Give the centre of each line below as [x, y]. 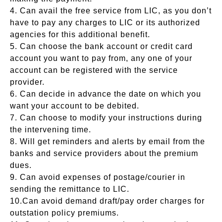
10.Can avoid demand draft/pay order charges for [107, 201]
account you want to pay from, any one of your [101, 58]
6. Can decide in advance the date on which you [106, 94]
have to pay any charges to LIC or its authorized [105, 22]
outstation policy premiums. [64, 213]
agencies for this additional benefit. [80, 34]
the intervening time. [51, 129]
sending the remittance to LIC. [70, 189]
